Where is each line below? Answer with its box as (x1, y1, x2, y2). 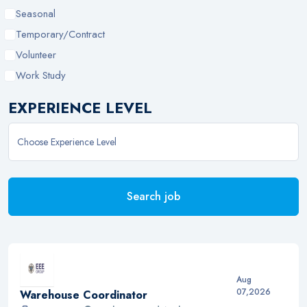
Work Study (16, 68, 66, 83)
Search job (127, 188, 180, 204)
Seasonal (16, 6, 56, 21)
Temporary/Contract (16, 27, 106, 42)
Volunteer (16, 47, 57, 62)
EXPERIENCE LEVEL (8, 97, 152, 119)
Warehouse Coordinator (20, 286, 147, 303)
